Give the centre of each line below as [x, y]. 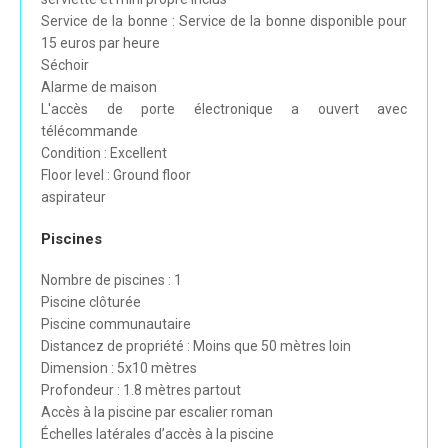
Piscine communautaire [116, 324]
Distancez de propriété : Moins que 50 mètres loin [196, 346]
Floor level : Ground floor [116, 175]
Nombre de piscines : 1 [111, 280]
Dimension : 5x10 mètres [119, 368]
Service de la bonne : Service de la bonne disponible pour [224, 21]
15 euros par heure [100, 43]
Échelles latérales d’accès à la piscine [157, 434]
